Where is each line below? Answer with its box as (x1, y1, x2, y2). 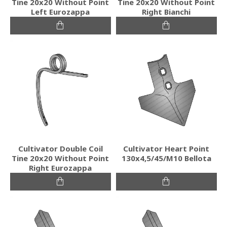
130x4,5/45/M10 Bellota (121, 153, 211, 163)
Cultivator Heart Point (123, 143, 210, 154)
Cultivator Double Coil (18, 143, 103, 154)
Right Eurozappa (29, 162, 92, 173)
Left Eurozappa (31, 6, 90, 17)
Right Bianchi (142, 6, 191, 17)
